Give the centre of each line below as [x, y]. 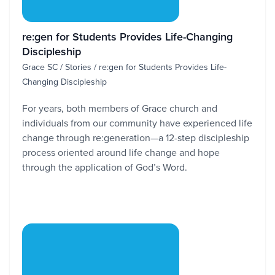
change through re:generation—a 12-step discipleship [136, 137]
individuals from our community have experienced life [137, 123]
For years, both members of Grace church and [120, 108]
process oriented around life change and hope [121, 152]
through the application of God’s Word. [105, 167]
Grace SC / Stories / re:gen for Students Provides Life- [124, 67]
